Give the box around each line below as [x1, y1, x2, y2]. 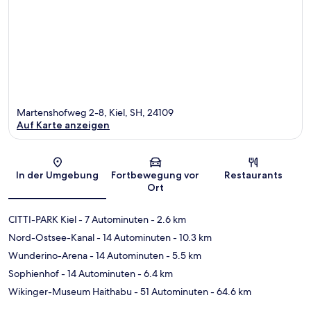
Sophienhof [8, 267, 59, 280]
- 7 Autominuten [76, 212, 149, 226]
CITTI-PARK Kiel [8, 212, 76, 226]
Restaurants [224, 168, 283, 181]
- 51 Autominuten [132, 285, 208, 298]
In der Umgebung [16, 168, 99, 181]
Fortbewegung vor [111, 168, 200, 181]
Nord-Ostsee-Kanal [8, 230, 94, 244]
